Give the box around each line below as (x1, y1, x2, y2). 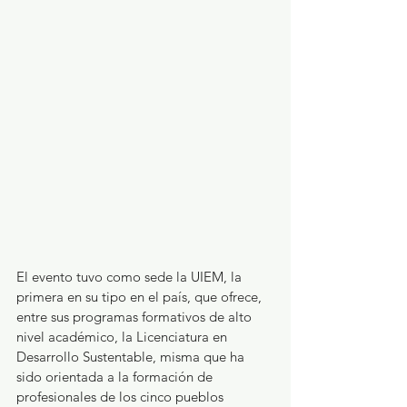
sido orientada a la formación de (16, 367, 216, 385)
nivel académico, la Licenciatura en (16, 327, 231, 345)
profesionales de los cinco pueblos (16, 387, 227, 405)
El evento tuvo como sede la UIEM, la (16, 267, 245, 285)
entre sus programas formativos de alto (16, 307, 255, 325)
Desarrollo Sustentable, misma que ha (16, 347, 248, 365)
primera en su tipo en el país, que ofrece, (16, 287, 265, 305)
